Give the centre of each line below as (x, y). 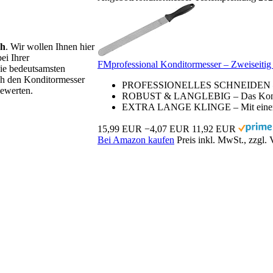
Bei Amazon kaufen (136, 140)
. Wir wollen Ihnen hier (50, 47)
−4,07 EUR (167, 129)
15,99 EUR (120, 129)
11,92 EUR (214, 129)
